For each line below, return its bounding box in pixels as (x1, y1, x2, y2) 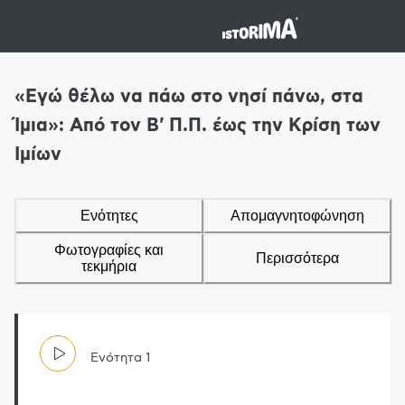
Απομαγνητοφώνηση (231, 207, 364, 223)
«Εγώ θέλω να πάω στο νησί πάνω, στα (14, 87, 363, 106)
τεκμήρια (81, 258, 137, 274)
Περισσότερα (256, 250, 339, 266)
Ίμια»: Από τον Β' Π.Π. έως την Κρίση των (14, 116, 381, 135)
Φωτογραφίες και (54, 241, 165, 258)
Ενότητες (80, 207, 138, 223)
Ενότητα (90, 351, 142, 364)
